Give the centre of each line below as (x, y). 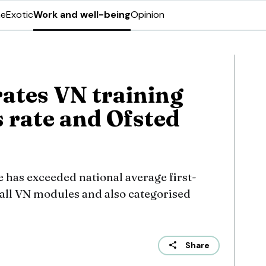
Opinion (148, 15)
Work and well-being (82, 15)
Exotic (20, 15)
